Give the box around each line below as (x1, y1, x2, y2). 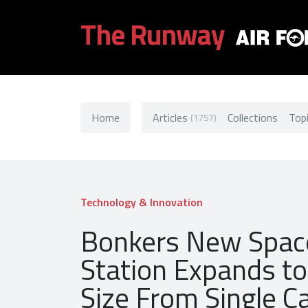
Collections (227, 109, 278, 126)
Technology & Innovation (80, 193, 203, 210)
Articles (153, 109, 188, 126)
